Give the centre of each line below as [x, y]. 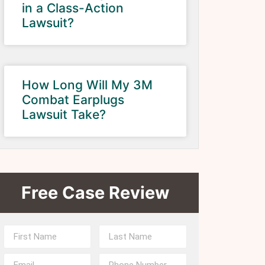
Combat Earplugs [73, 100]
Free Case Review [95, 193]
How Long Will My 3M [87, 85]
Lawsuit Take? [64, 114]
